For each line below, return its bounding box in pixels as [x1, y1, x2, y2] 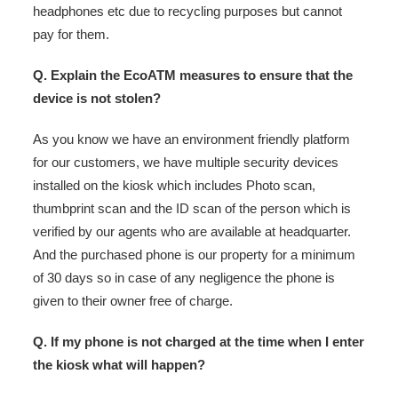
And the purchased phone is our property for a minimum [33, 246, 355, 262]
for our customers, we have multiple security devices [33, 154, 338, 170]
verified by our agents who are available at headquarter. [33, 223, 351, 239]
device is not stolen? [33, 90, 161, 106]
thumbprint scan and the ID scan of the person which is [33, 200, 351, 216]
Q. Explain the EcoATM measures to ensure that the [33, 67, 353, 83]
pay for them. [33, 26, 109, 42]
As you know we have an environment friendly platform [33, 131, 350, 147]
